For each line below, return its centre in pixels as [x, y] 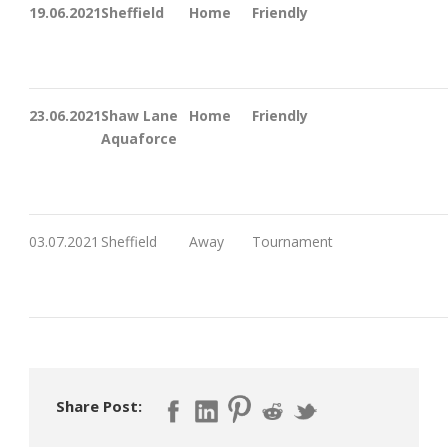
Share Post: [99, 405]
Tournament [292, 241]
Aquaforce [139, 138]
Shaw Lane [139, 115]
